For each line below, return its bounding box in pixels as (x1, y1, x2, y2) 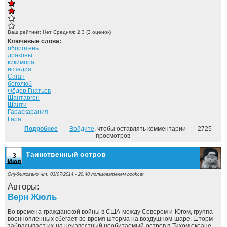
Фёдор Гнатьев (8, 87, 51, 94)
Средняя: (53, 29, 77, 35)
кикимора (8, 59, 34, 66)
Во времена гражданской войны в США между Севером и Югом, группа (8, 208, 213, 215)
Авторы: (8, 182, 42, 192)
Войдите (69, 125, 95, 132)
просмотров (96, 132, 131, 139)
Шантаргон (8, 94, 40, 101)
